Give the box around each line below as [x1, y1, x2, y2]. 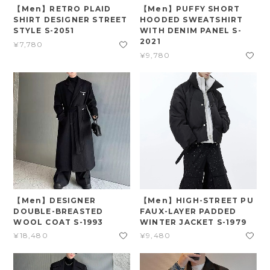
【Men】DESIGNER [13, 195, 96, 205]
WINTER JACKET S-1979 [140, 217, 247, 227]
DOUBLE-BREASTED [13, 206, 104, 216]
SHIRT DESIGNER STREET [13, 15, 128, 25]
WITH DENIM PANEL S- [140, 26, 242, 36]
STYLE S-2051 [13, 26, 74, 36]
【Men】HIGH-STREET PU [140, 195, 254, 205]
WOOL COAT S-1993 [13, 217, 104, 227]
